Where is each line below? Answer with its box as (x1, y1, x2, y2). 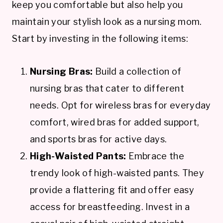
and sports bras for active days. (30, 133, 167, 144)
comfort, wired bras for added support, (30, 116, 200, 127)
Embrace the (126, 150, 185, 161)
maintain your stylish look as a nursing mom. (12, 16, 202, 27)
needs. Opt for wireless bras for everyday (30, 100, 211, 111)
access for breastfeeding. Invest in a (30, 201, 190, 212)
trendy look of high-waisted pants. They (30, 167, 205, 178)
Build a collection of (93, 66, 182, 77)
